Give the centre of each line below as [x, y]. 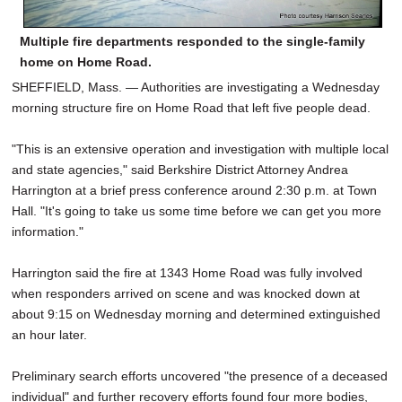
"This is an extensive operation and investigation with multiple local [200, 149]
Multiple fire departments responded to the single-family [192, 41]
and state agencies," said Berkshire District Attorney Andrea [180, 169]
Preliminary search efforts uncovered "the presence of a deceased [200, 376]
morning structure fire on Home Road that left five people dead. [193, 107]
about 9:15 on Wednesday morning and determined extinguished [196, 314]
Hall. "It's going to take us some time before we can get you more [197, 210]
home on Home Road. [86, 61]
